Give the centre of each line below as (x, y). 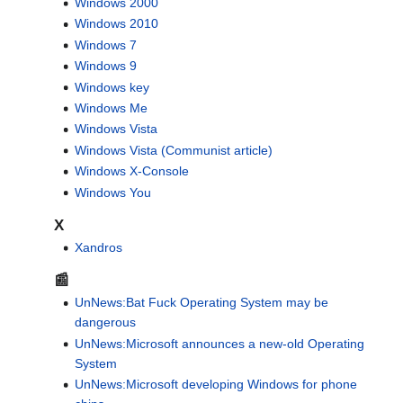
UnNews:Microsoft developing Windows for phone (215, 385)
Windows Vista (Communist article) (173, 150)
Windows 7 (105, 45)
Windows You (112, 192)
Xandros (98, 248)
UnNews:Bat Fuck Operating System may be (201, 303)
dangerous (105, 322)
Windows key (112, 87)
